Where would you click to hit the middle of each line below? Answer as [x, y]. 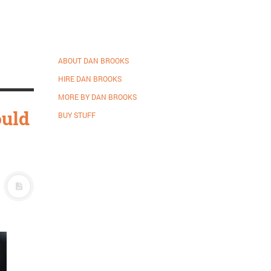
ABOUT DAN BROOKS [93, 60]
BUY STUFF [77, 115]
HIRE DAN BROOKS [90, 79]
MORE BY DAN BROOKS [97, 97]
